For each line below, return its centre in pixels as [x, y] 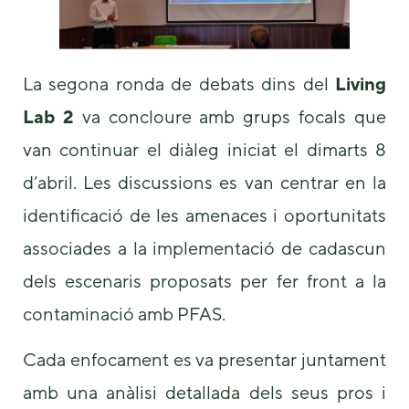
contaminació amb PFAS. [124, 313]
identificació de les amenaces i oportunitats [204, 215]
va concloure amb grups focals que [230, 116]
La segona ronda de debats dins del [179, 83]
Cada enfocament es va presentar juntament [204, 360]
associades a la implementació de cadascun [204, 247]
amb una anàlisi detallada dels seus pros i [204, 393]
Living [361, 83]
